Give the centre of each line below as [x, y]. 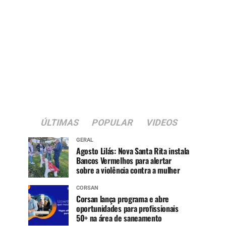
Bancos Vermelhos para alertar [124, 161]
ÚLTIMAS [60, 123]
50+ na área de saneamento [119, 218]
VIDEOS [162, 123]
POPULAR [112, 123]
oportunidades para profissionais [127, 209]
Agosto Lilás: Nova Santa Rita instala [133, 151]
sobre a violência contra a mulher [128, 170]
